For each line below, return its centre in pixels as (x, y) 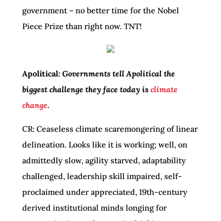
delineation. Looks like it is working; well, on (105, 145)
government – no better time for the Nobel (100, 10)
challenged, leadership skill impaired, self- (102, 176)
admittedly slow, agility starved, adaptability (104, 160)
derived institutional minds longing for (94, 208)
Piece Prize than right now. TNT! (82, 26)
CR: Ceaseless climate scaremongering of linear (110, 129)
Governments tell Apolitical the (118, 74)
